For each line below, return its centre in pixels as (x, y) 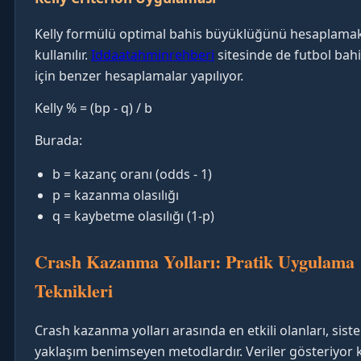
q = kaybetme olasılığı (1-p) (133, 216)
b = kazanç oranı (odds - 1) (132, 174)
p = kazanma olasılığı (116, 195)
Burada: (58, 140)
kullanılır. (63, 54)
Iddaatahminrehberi (153, 54)
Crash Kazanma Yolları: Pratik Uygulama (195, 261)
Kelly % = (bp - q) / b (93, 108)
